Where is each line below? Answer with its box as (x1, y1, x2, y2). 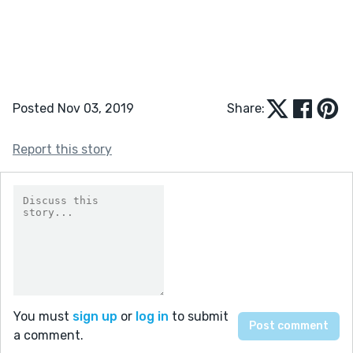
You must (13, 308, 72, 324)
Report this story (13, 141, 112, 157)
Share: (227, 100, 265, 116)
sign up (72, 308, 117, 324)
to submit (169, 308, 229, 324)
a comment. (13, 327, 84, 343)
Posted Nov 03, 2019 (13, 100, 134, 116)
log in (136, 308, 169, 324)
